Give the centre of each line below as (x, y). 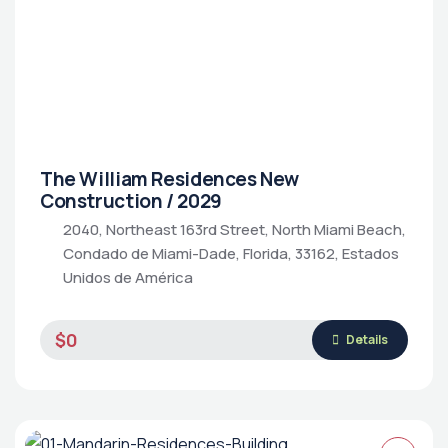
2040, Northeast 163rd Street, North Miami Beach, (234, 229)
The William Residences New (170, 179)
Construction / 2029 (131, 201)
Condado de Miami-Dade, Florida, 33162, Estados (231, 253)
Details (366, 339)
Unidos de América (128, 277)
